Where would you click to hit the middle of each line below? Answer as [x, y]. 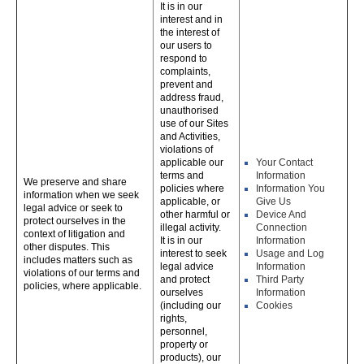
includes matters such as [78, 260]
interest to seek [193, 253]
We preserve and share [75, 182]
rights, [173, 318]
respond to [184, 58]
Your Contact [284, 162]
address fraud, [192, 97]
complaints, [185, 71]
